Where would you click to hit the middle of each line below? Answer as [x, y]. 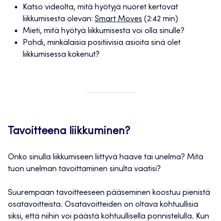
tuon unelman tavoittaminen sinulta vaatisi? [84, 169]
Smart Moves [118, 19]
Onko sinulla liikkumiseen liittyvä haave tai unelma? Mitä [106, 158]
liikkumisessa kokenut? [61, 55]
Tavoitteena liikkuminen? [69, 132]
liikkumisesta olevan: [59, 19]
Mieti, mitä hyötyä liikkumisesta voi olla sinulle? [104, 31]
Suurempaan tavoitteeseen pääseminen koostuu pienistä [109, 193]
